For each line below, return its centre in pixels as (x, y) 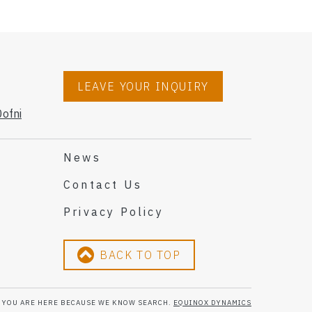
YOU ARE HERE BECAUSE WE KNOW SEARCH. (88, 302)
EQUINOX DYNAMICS (212, 302)
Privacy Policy (114, 211)
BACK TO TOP (140, 255)
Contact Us (103, 184)
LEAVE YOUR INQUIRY (143, 86)
